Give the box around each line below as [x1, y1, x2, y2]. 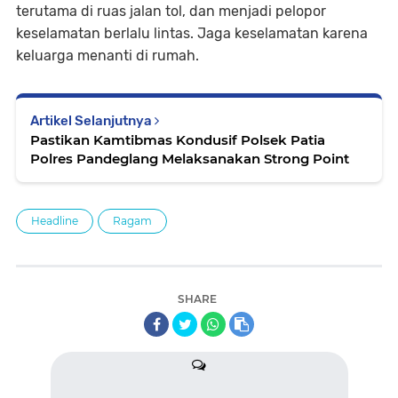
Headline [31, 214, 78, 228]
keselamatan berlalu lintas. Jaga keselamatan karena [16, 25, 368, 43]
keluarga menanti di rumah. [16, 47, 199, 65]
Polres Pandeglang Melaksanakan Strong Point [30, 150, 349, 168]
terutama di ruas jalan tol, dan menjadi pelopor [16, 3, 326, 20]
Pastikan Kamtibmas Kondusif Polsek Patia [30, 131, 325, 149]
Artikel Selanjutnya [30, 113, 155, 130]
